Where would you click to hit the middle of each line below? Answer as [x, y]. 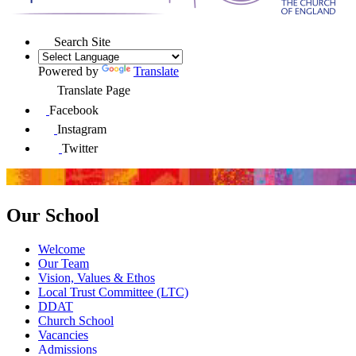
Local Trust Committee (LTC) [113, 292]
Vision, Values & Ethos [97, 277]
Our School [53, 215]
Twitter [80, 148]
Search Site [82, 41]
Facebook [74, 110]
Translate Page [94, 90]
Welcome [62, 249]
